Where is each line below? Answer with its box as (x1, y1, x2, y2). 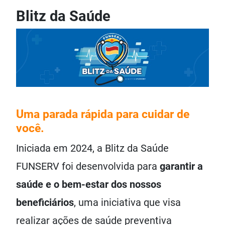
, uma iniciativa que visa (74, 196, 181, 208)
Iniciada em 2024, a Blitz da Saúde (16, 142, 169, 154)
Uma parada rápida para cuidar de (16, 106, 189, 121)
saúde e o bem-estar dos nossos (16, 178, 161, 190)
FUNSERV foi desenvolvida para (16, 160, 160, 172)
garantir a (160, 160, 203, 172)
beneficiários (16, 196, 74, 208)
